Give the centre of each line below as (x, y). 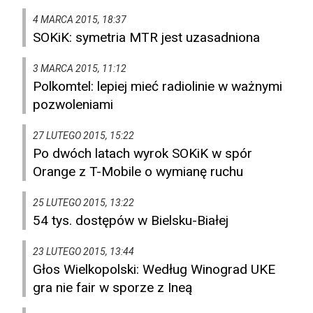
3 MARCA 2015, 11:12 (80, 69)
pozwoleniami (73, 105)
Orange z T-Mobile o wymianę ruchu (138, 172)
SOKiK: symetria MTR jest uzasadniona (146, 38)
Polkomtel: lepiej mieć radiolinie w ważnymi (158, 87)
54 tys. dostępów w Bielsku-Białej (131, 221)
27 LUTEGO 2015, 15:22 (83, 136)
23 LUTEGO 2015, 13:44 (83, 252)
